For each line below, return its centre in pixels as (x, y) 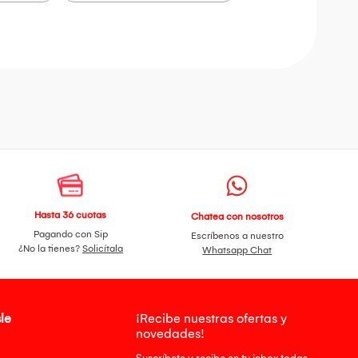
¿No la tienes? (50, 249)
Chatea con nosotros (237, 217)
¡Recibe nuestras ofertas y (212, 319)
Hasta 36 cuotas (71, 215)
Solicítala (102, 249)
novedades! (171, 334)
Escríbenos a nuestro (237, 236)
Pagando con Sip (70, 235)
